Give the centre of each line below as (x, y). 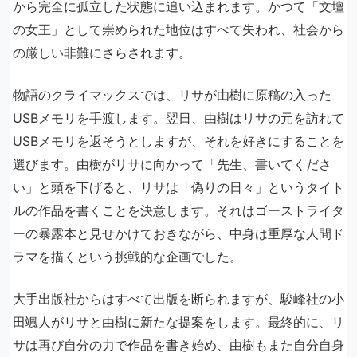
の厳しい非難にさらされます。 (102, 53)
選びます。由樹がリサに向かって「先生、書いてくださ (172, 164)
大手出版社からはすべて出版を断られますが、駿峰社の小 (178, 299)
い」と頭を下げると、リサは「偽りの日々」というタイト (178, 187)
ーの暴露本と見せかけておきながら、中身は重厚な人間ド (178, 233)
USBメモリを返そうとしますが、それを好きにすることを (178, 141)
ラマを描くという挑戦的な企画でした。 (127, 257)
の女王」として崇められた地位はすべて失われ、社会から (178, 29)
